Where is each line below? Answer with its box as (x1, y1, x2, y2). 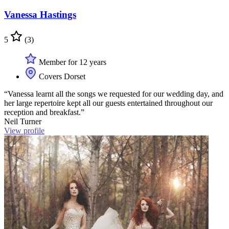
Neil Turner (4, 117, 41, 126)
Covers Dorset (37, 72, 85, 81)
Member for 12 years (37, 57, 106, 66)
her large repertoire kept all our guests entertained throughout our (4, 98, 213, 107)
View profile (4, 126, 44, 135)
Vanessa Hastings (4, 9, 76, 20)
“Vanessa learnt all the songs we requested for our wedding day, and (4, 89, 223, 98)
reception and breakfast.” (4, 107, 84, 117)
